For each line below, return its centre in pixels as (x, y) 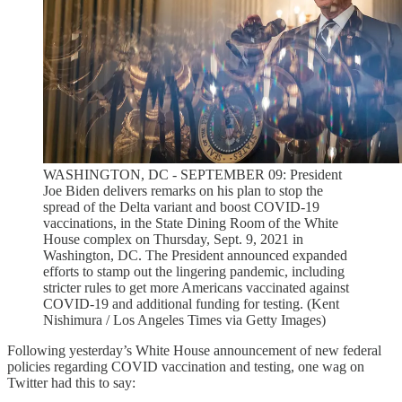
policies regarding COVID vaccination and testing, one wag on (186, 367)
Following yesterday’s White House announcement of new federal (194, 351)
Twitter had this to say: (71, 383)
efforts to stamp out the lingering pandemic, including (194, 272)
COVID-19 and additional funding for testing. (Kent (191, 304)
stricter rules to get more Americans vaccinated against (196, 288)
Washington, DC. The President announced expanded (195, 256)
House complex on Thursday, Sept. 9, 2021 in (173, 240)
